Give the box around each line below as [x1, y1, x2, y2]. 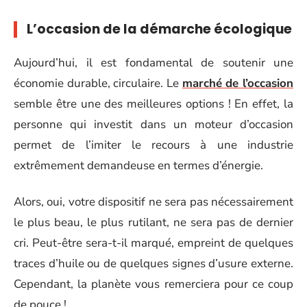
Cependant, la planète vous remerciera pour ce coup [14, 275, 293, 292]
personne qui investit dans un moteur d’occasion [14, 116, 293, 132]
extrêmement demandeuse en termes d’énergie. [14, 158, 263, 173]
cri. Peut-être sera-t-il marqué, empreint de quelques [14, 234, 293, 251]
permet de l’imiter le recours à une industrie [14, 137, 293, 153]
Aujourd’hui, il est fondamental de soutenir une [14, 55, 293, 71]
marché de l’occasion [182, 75, 294, 91]
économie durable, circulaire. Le [14, 75, 182, 91]
